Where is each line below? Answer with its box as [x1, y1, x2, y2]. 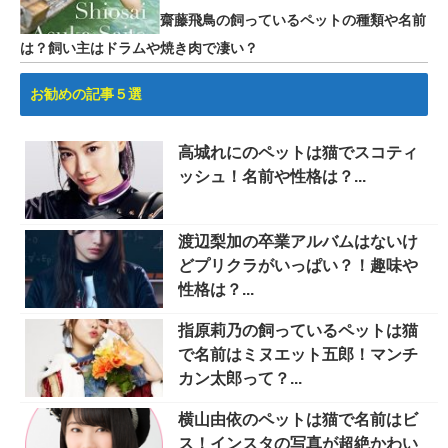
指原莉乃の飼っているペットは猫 [178, 322, 418, 339]
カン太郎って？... [178, 370, 302, 387]
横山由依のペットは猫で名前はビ [178, 411, 418, 428]
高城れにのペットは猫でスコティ [178, 144, 418, 161]
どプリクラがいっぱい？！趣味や [178, 257, 418, 274]
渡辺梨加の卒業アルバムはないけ [178, 233, 418, 250]
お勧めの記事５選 [30, 86, 142, 102]
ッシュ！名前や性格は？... [178, 168, 366, 185]
